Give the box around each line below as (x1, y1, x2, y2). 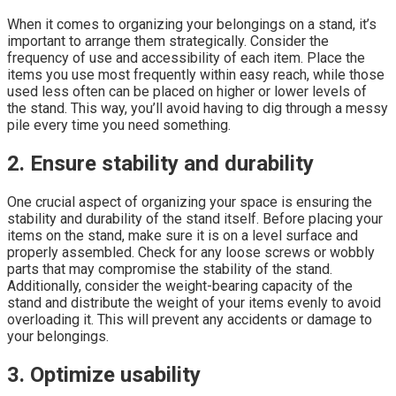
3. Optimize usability (7, 362, 201, 387)
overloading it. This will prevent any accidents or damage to (7, 311, 372, 328)
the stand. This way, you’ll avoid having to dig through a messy (7, 100, 388, 118)
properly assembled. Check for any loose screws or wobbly (7, 244, 375, 261)
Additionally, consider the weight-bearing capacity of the (7, 278, 353, 294)
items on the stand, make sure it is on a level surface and (7, 227, 358, 244)
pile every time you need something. (7, 117, 231, 134)
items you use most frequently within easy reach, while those (7, 66, 385, 84)
